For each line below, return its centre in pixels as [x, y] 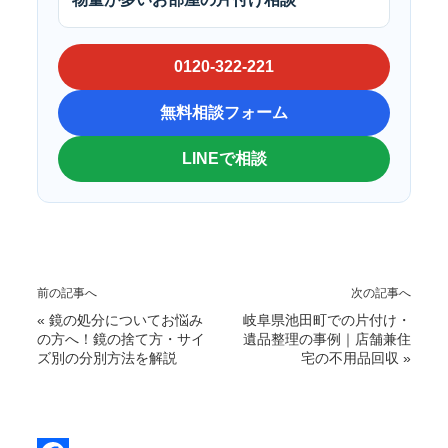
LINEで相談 [224, 158]
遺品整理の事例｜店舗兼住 [327, 338]
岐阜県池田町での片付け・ [327, 319]
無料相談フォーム [224, 112]
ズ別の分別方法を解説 [107, 357]
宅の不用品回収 [350, 357]
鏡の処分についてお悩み [126, 319]
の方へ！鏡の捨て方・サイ [121, 338]
